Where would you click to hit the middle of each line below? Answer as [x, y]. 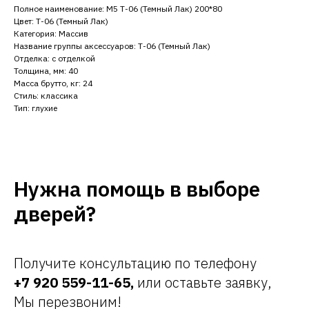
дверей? [55, 213]
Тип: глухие [36, 108]
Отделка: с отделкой [54, 58]
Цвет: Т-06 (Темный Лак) [61, 21]
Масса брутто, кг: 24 [53, 83]
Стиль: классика [46, 95]
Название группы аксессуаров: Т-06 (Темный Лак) [112, 46]
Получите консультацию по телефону [135, 263]
